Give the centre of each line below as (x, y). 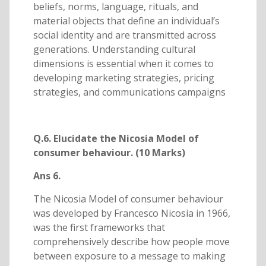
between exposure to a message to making (129, 256)
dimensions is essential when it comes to (123, 64)
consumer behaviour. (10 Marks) (109, 153)
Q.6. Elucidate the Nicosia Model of (116, 139)
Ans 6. (47, 176)
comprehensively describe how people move (131, 242)
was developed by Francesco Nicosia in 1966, (132, 213)
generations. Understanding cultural (114, 50)
